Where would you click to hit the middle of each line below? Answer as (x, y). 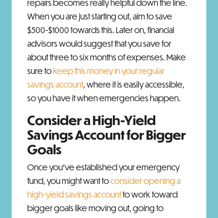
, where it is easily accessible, (134, 84)
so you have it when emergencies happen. (104, 98)
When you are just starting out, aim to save (100, 16)
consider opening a (145, 181)
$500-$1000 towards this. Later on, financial (101, 30)
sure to (40, 71)
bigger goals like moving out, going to (95, 208)
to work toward (149, 194)
